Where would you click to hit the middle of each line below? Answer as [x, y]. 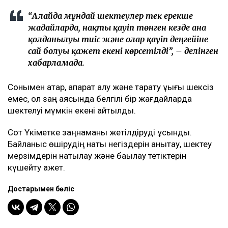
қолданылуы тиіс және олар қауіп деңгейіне [118, 39]
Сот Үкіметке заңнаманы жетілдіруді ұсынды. [100, 133]
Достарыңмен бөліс [41, 189]
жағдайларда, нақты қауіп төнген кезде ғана [117, 28]
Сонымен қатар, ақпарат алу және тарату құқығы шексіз [111, 87]
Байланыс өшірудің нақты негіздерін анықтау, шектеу [110, 144]
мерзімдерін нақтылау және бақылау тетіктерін [97, 156]
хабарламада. [56, 63]
